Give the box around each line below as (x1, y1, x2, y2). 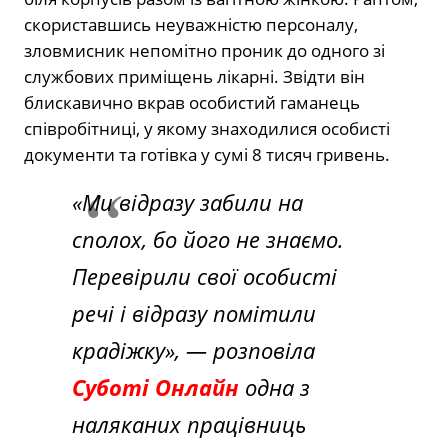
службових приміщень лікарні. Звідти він (24, 64, 365, 88)
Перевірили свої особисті (72, 260, 337, 291)
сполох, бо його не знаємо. (72, 223, 344, 254)
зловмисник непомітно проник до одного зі (24, 38, 385, 62)
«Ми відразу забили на (72, 186, 303, 217)
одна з (239, 371, 310, 402)
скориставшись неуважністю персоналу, (24, 12, 358, 36)
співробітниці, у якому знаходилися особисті (24, 116, 390, 140)
